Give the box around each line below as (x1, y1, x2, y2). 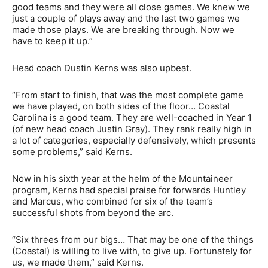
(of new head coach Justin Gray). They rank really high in (12, 123, 252, 135)
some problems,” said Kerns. (12, 146, 132, 158)
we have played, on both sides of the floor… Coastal (12, 100, 230, 112)
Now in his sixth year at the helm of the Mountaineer (12, 173, 233, 185)
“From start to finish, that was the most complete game (12, 89, 243, 101)
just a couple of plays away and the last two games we (12, 13, 240, 25)
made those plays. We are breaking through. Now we (12, 24, 234, 36)
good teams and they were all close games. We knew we (12, 1, 250, 13)
